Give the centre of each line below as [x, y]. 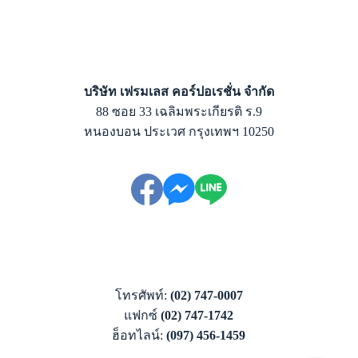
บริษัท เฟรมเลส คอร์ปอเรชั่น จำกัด [179, 92]
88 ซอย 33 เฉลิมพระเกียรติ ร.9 [179, 112]
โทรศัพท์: [142, 296]
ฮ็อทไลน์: [139, 336]
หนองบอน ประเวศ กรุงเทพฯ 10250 [179, 132]
